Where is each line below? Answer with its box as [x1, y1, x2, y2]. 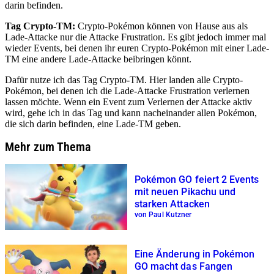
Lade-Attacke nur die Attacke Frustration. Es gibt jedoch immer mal [5, 31, 266, 42]
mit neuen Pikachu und [135, 186, 235, 198]
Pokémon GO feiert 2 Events [135, 174, 259, 186]
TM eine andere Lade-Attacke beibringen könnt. [5, 53, 191, 64]
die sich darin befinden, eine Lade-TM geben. [5, 118, 181, 129]
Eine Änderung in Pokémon [135, 248, 255, 261]
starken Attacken [135, 198, 210, 210]
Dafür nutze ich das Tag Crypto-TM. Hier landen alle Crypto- [5, 74, 243, 85]
